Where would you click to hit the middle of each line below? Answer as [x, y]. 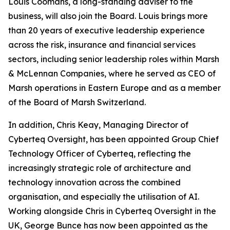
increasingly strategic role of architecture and [100, 168]
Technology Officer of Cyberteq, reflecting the [100, 154]
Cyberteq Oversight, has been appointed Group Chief [113, 139]
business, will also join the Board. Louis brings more [108, 16]
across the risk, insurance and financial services [102, 45]
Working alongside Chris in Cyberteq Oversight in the [112, 211]
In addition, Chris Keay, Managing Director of [98, 125]
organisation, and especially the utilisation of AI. [104, 197]
